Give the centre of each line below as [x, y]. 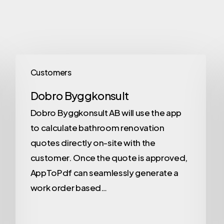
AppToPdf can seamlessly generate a [104, 173]
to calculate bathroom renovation [97, 128]
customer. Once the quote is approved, [109, 158]
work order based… [68, 188]
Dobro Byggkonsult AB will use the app [106, 113]
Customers [51, 72]
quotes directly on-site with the [93, 143]
